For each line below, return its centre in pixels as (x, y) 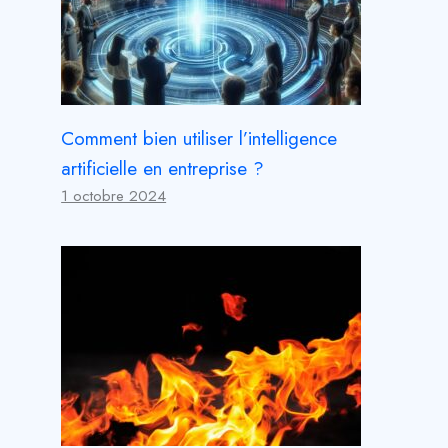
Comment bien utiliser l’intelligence (199, 138)
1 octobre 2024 (114, 195)
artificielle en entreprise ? (163, 168)
